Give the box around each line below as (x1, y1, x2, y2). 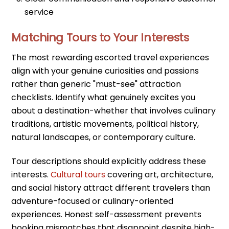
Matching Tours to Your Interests (11, 30, 189, 46)
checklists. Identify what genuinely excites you (11, 91, 196, 104)
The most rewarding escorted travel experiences (11, 52, 210, 64)
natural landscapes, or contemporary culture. (11, 131, 196, 144)
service (25, 6, 54, 18)
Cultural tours (51, 168, 106, 180)
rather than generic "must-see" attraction (11, 78, 181, 90)
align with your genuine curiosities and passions (11, 65, 199, 77)
